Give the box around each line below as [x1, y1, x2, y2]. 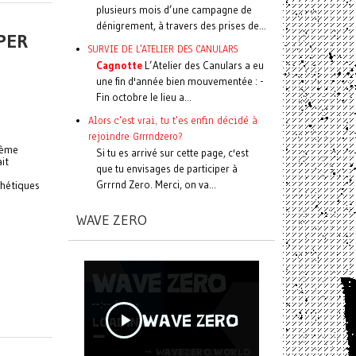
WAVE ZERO [76, 211, 147, 229]
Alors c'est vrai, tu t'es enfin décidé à [88, 114, 257, 127]
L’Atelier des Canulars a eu [142, 59, 264, 72]
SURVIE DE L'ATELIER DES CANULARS [88, 42, 238, 56]
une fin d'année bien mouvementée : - [96, 75, 263, 87]
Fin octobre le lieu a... [96, 91, 192, 103]
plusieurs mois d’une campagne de [96, 3, 252, 16]
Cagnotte [96, 59, 142, 72]
